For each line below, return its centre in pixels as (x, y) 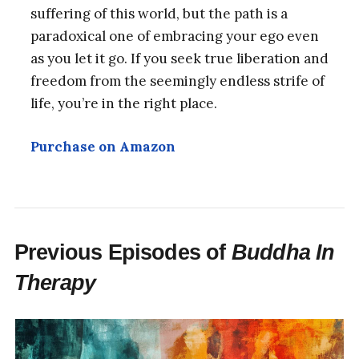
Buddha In (283, 252)
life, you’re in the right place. (123, 104)
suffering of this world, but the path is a (159, 14)
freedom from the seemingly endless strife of (177, 81)
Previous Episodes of (123, 252)
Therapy (55, 283)
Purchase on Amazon (103, 146)
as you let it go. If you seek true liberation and (179, 59)
